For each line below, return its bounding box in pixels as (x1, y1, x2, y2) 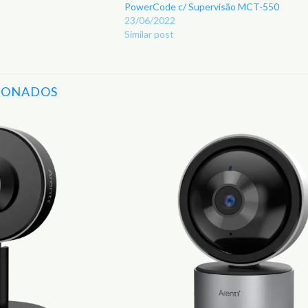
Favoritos (74, 164, 103, 173)
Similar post (124, 27, 175, 40)
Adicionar (73, 146, 104, 155)
